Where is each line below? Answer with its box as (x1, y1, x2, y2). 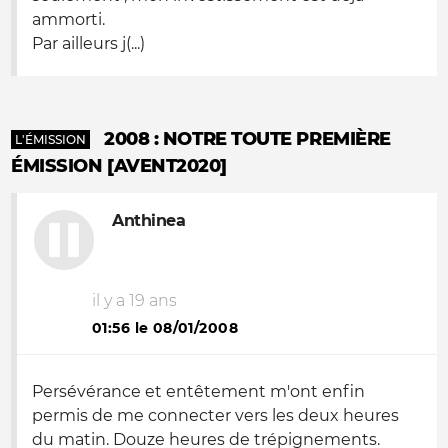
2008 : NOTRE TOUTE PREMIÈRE (104, 128, 391, 150)
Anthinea (112, 211, 186, 230)
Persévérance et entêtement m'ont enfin (32, 382, 365, 401)
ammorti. (32, 10, 105, 29)
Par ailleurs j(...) (32, 34, 145, 53)
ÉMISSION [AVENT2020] (11, 155, 228, 177)
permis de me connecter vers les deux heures (32, 406, 399, 425)
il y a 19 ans (92, 291, 177, 310)
